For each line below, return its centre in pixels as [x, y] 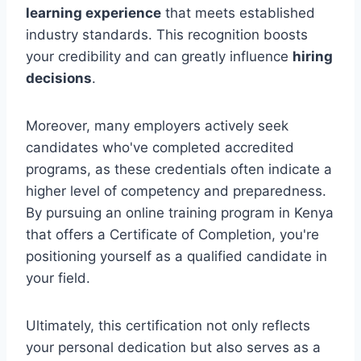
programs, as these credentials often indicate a [179, 169]
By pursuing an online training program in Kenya [180, 212]
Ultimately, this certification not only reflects [168, 325]
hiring [313, 56]
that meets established [238, 12]
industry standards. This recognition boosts [167, 34]
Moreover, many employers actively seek [157, 125]
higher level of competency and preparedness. [176, 191]
